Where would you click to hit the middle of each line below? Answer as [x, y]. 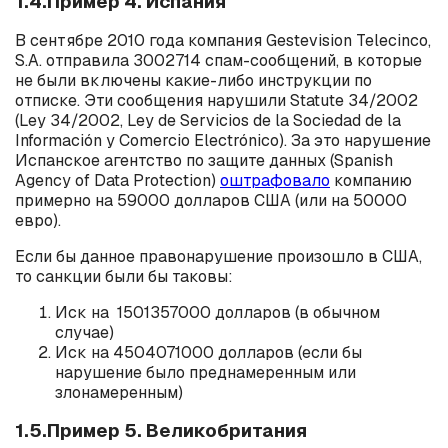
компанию [371, 180]
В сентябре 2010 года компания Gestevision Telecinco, [223, 40]
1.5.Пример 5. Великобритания [161, 431]
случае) [84, 332]
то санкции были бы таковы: [124, 276]
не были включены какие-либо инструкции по [193, 80]
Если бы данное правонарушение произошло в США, [218, 256]
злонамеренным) [119, 392]
